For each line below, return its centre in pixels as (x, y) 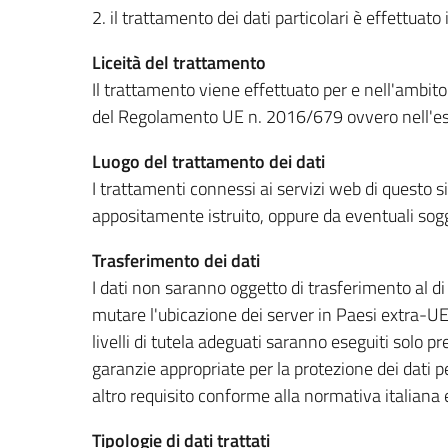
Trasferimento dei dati (176, 260)
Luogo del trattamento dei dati (208, 161)
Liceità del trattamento (179, 62)
